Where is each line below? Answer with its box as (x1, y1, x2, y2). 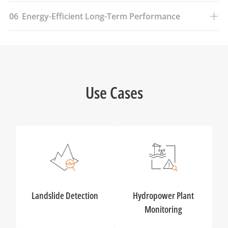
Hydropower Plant (132, 189, 194, 202)
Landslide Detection (31, 189, 98, 202)
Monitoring (144, 203, 182, 216)
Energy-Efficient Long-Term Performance (22, 10, 181, 22)
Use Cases (85, 81, 143, 104)
